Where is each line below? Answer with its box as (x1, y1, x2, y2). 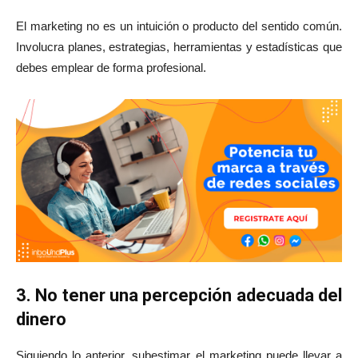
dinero (16, 309, 66, 329)
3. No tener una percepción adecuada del (16, 285, 342, 305)
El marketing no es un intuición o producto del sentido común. (16, 19, 342, 33)
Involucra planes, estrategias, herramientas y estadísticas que (16, 40, 342, 54)
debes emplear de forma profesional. (16, 61, 206, 74)
